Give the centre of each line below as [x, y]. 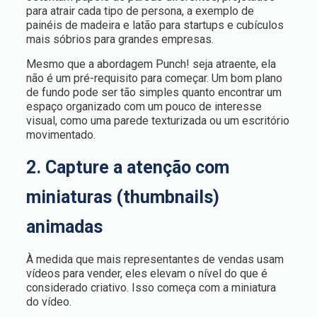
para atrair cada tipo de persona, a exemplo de [140, 11]
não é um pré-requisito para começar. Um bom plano [154, 78]
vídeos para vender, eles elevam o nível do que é [146, 273]
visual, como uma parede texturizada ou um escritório [157, 121]
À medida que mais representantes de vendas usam [155, 259]
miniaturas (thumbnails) [122, 197]
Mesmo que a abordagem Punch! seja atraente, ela [151, 64]
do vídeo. [48, 302]
